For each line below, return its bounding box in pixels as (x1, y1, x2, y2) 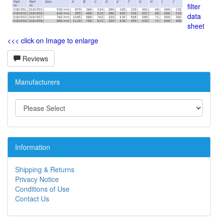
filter (187, 1, 200, 12)
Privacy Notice (15, 174, 59, 184)
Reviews (20, 54, 48, 64)
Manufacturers (15, 77, 60, 87)
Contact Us (15, 194, 49, 204)
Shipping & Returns (15, 164, 74, 175)
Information (15, 142, 50, 152)
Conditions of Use (15, 184, 70, 194)
